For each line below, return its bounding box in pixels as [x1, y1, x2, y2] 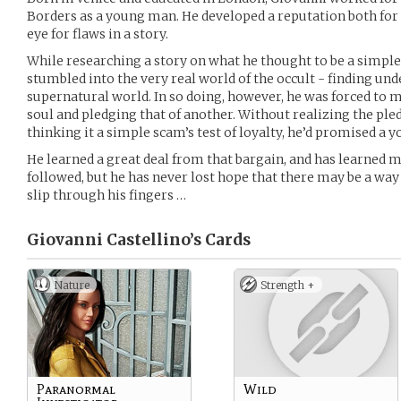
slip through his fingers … [27, 187, 186, 203]
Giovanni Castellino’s [27, 230, 201, 250]
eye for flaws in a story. [27, 26, 168, 42]
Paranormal [37, 380, 115, 397]
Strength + [260, 278, 315, 292]
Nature [54, 278, 90, 292]
